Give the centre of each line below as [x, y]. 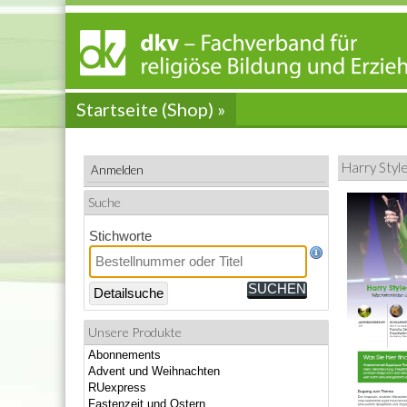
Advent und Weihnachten [154, 372]
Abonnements [124, 355]
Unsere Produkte [135, 332]
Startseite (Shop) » [151, 109]
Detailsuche [129, 293]
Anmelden [117, 170]
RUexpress [117, 388]
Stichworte [120, 236]
